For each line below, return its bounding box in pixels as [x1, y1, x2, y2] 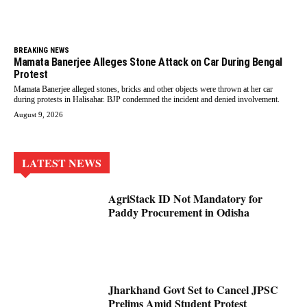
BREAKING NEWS [14, 46, 69, 56]
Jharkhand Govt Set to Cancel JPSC [108, 282, 279, 298]
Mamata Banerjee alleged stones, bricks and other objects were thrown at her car [14, 84, 273, 95]
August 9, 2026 [14, 110, 63, 119]
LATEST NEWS [22, 155, 101, 171]
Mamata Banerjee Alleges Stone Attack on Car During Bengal [14, 56, 282, 69]
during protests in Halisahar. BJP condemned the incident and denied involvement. [14, 95, 280, 105]
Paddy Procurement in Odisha [108, 204, 250, 221]
